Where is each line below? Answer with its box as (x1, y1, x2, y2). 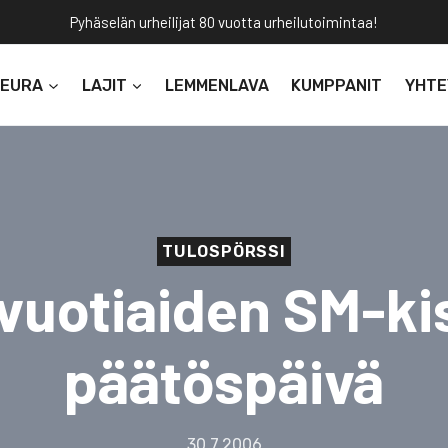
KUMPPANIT (291, 75, 383, 95)
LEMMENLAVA (165, 75, 270, 95)
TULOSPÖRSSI (162, 242, 286, 261)
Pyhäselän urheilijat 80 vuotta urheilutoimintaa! (70, 13, 378, 31)
